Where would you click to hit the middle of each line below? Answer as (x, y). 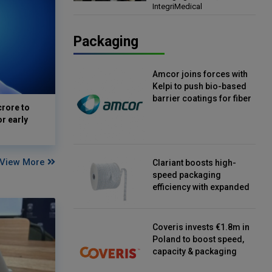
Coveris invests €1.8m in (201, 227)
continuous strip (185, 199)
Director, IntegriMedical (199, 11)
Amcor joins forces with (200, 74)
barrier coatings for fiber (202, 98)
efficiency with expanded (201, 187)
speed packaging (187, 175)
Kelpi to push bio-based (199, 86)
